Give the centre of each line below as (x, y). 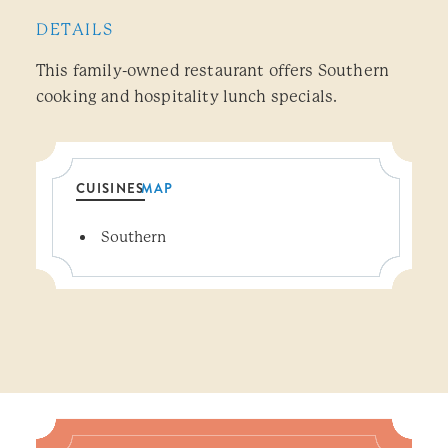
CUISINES (110, 188)
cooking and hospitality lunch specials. (187, 96)
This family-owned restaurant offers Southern (213, 70)
